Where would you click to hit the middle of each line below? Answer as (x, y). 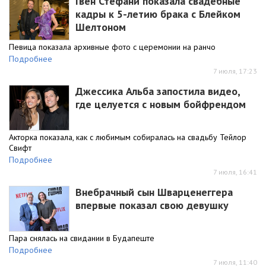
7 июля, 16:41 (235, 172)
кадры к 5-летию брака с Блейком (158, 14)
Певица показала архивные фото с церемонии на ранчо (112, 47)
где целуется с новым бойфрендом (161, 104)
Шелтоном (101, 27)
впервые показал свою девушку (152, 205)
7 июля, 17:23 (235, 71)
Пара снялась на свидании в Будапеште (82, 238)
